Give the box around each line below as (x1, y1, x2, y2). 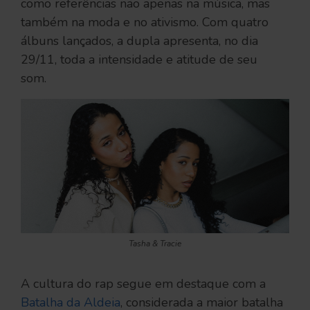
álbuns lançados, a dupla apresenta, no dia (21, 33, 258, 49)
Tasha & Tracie (129, 238, 181, 249)
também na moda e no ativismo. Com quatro (21, 14, 268, 30)
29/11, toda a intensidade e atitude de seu (21, 51, 257, 68)
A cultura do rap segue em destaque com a (21, 275, 266, 292)
